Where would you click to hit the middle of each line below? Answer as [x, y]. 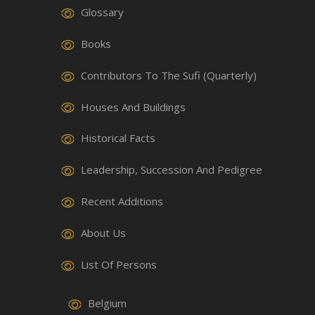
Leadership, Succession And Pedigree [172, 170]
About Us [103, 233]
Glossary [102, 12]
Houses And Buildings [133, 107]
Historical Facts [118, 138]
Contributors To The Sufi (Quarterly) [169, 75]
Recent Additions [122, 201]
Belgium [107, 303]
